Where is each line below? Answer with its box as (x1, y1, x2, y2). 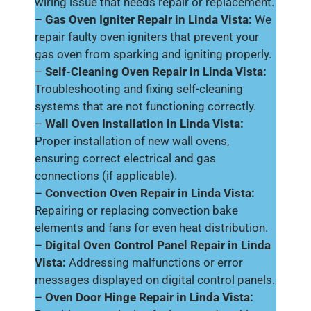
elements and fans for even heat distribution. (35, 221, 268, 235)
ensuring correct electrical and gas (35, 151, 216, 165)
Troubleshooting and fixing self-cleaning (35, 82, 243, 96)
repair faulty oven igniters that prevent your (35, 30, 259, 44)
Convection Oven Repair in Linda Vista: (45, 186, 255, 200)
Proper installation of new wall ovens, (35, 134, 229, 148)
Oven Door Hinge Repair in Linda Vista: (45, 290, 253, 304)
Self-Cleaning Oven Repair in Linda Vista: (45, 65, 267, 78)
